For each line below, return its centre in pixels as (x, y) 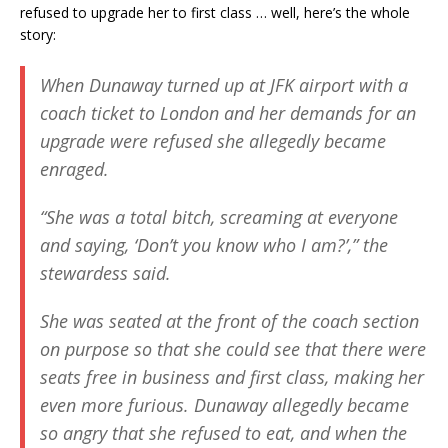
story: (38, 34)
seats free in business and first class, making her (232, 377)
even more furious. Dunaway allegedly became (224, 405)
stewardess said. (105, 273)
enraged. (74, 169)
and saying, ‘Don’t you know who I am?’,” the (214, 245)
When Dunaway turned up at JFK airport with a (224, 85)
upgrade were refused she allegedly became (213, 141)
